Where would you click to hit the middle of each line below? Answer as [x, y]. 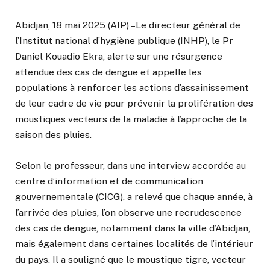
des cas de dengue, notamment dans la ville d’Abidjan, [133, 228]
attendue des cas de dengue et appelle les [108, 72]
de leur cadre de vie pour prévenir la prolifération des [134, 104]
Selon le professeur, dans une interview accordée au [130, 165]
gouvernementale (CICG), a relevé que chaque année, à [134, 196]
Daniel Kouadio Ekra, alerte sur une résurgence [119, 57]
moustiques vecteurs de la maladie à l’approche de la [131, 119]
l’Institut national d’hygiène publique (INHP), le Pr [124, 41]
